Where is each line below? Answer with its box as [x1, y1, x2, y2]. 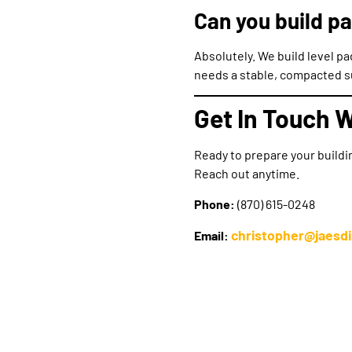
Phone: [194, 196, 235, 211]
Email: [194, 228, 229, 244]
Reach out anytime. [194, 166, 299, 181]
